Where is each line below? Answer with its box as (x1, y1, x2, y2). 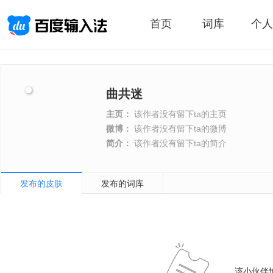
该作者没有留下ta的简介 (132, 138, 227, 148)
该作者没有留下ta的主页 (132, 109, 227, 119)
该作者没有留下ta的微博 (132, 124, 227, 133)
